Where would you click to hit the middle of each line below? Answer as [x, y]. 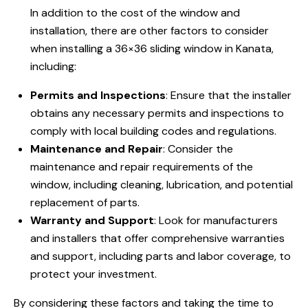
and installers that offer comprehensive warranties [157, 239]
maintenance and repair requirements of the [142, 167]
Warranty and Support [92, 221]
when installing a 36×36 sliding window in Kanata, [152, 49]
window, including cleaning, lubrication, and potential [162, 185]
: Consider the [198, 149]
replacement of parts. [85, 203]
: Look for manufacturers [216, 221]
